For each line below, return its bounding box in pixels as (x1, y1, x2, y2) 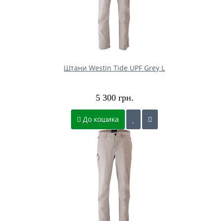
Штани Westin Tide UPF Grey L (64, 63, 165, 73)
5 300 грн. (95, 92, 134, 103)
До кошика (81, 114, 119, 124)
